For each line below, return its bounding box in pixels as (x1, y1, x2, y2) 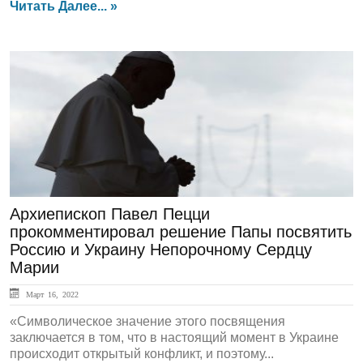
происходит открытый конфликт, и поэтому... (10, 347, 274, 361)
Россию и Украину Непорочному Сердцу (10, 241, 312, 258)
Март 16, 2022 (22, 290, 79, 298)
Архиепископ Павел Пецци (10, 205, 210, 223)
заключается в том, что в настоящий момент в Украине (10, 331, 339, 344)
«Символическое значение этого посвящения (10, 314, 285, 328)
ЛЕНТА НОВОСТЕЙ (19, 69, 165, 87)
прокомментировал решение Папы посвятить (10, 223, 352, 241)
